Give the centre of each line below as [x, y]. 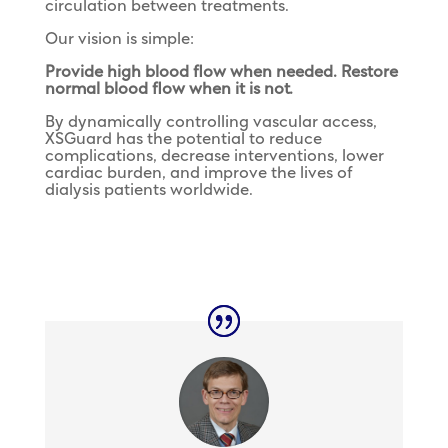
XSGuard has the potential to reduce [183, 140]
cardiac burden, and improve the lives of [198, 174]
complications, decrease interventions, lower [214, 157]
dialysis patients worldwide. [148, 191]
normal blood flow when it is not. [168, 90]
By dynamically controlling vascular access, [210, 123]
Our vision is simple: [119, 40]
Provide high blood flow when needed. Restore [221, 73]
